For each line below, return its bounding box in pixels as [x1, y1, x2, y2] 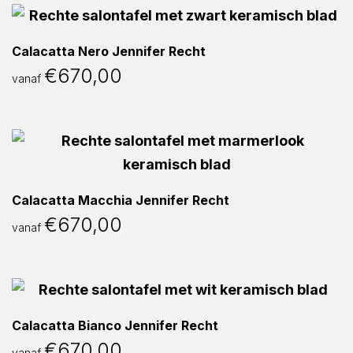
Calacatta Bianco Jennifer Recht [12, 318, 218, 333]
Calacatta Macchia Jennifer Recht [12, 192, 229, 208]
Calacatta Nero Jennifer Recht [12, 43, 206, 59]
